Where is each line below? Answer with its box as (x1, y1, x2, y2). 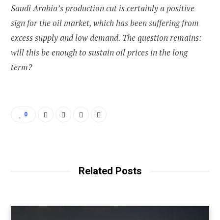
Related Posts (78, 165, 142, 177)
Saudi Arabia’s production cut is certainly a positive (11, 2, 194, 14)
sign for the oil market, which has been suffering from (11, 17, 199, 29)
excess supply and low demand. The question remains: (11, 32, 201, 44)
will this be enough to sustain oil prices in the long (11, 47, 188, 58)
